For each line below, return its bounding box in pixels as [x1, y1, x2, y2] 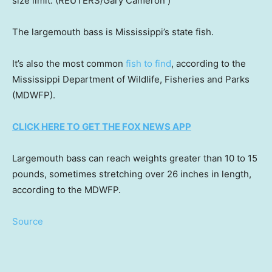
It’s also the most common [12, 57, 126, 69]
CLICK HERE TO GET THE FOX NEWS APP [12, 120, 191, 132]
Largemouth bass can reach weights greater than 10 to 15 [12, 152, 257, 164]
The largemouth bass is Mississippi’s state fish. [12, 25, 216, 38]
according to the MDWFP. [12, 183, 121, 195]
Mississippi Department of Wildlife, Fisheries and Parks [12, 73, 250, 85]
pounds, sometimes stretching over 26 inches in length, [12, 168, 251, 180]
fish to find [126, 57, 171, 69]
